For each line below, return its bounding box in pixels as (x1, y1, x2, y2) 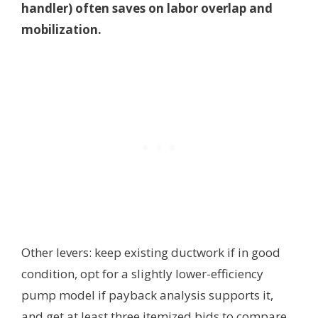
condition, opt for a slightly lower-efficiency (21, 265, 263, 282)
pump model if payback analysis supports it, (21, 286, 273, 303)
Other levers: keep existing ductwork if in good (21, 243, 280, 261)
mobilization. (21, 21, 102, 38)
